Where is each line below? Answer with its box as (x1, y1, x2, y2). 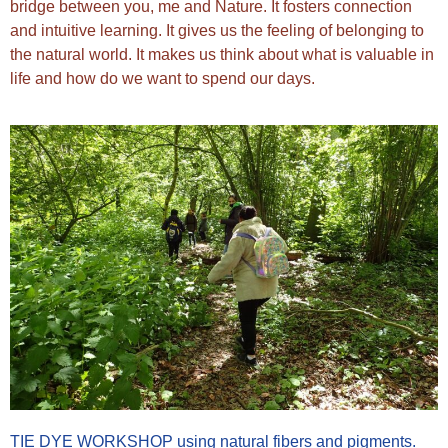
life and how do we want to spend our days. (10, 69, 315, 87)
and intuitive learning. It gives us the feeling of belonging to (10, 21, 424, 39)
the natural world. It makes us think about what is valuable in (10, 45, 434, 63)
